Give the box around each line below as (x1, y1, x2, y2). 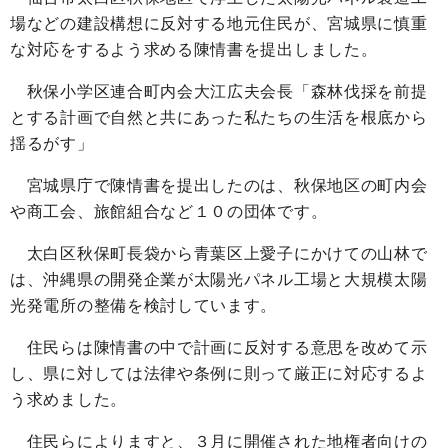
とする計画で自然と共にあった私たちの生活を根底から (10, 109, 428, 127)
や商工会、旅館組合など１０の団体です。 (10, 203, 328, 221)
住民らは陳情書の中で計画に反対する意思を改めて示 (10, 339, 428, 357)
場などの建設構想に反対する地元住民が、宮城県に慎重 (10, 15, 428, 33)
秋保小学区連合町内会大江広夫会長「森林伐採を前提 (10, 83, 428, 101)
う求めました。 (10, 391, 127, 409)
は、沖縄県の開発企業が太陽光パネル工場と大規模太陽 (10, 271, 428, 289)
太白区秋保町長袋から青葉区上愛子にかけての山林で (10, 245, 428, 263)
